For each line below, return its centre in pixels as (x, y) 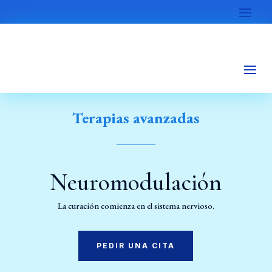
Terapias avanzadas (136, 117)
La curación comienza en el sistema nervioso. (136, 206)
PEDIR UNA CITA (136, 245)
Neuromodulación (136, 182)
